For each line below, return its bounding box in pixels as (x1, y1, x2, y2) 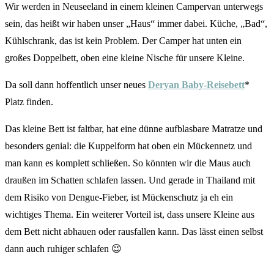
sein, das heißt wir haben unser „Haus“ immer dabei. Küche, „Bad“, (5, 18, 267, 29)
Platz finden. (5, 96, 53, 107)
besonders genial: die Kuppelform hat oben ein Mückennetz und (5, 140, 252, 151)
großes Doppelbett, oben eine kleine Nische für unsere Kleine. (5, 52, 245, 63)
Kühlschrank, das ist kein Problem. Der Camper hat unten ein (5, 35, 242, 46)
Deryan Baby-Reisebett (148, 79, 245, 90)
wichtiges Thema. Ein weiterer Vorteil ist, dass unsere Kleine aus (5, 209, 254, 220)
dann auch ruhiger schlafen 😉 (5, 243, 122, 254)
